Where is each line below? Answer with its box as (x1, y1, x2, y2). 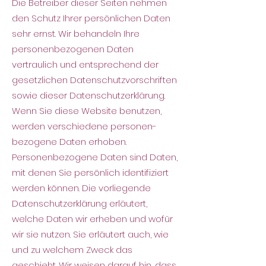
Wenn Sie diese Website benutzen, (12, 104, 161, 117)
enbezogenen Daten (43, 43, 134, 55)
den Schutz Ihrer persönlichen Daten (12, 12, 170, 24)
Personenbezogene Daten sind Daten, (12, 151, 178, 163)
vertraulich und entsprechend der (12, 58, 159, 71)
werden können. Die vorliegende (12, 182, 151, 194)
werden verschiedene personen (12, 120, 153, 132)
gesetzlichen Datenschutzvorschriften (12, 74, 177, 86)
